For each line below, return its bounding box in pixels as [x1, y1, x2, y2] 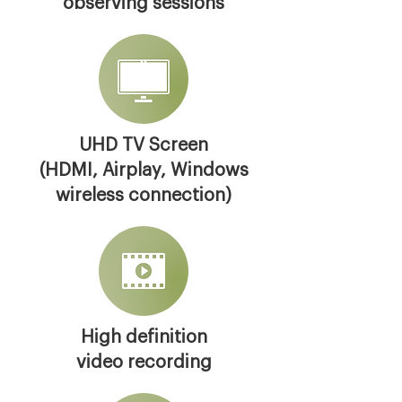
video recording [75, 354, 212, 371]
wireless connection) [56, 187, 232, 205]
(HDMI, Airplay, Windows [39, 162, 249, 179]
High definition [80, 328, 207, 346]
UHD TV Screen [79, 136, 208, 154]
